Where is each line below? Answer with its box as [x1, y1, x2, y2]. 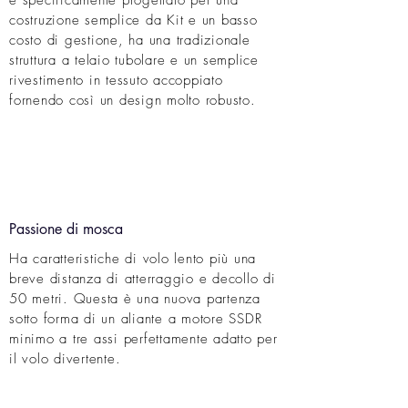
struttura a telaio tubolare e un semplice [9, 51, 259, 69]
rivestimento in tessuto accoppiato [9, 71, 223, 89]
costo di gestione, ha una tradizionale [9, 31, 250, 49]
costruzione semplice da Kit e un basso [9, 11, 258, 29]
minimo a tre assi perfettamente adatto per [9, 330, 278, 348]
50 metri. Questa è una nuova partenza [9, 290, 260, 308]
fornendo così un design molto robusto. [9, 91, 256, 109]
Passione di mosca [9, 219, 123, 239]
